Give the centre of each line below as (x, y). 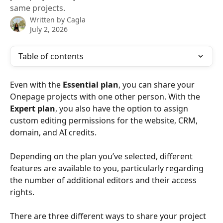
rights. (22, 192)
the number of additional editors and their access (104, 180)
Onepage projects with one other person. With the (106, 97)
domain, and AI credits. (53, 132)
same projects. (38, 8)
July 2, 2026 (49, 29)
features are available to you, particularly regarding (108, 168)
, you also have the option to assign (123, 109)
